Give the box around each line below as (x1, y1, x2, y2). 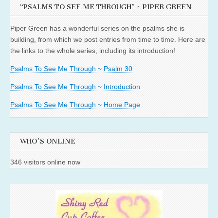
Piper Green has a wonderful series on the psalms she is (10, 24, 184, 32)
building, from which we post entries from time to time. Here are (10, 35, 205, 43)
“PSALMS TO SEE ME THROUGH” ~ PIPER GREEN (20, 2, 192, 11)
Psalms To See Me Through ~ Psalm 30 (10, 64, 132, 73)
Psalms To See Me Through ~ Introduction (10, 82, 140, 91)
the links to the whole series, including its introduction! (10, 46, 175, 54)
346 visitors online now (10, 158, 80, 166)
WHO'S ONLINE (20, 137, 75, 145)
